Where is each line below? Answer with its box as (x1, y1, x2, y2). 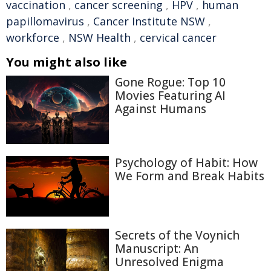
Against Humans (115, 101, 206, 117)
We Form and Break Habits (115, 168, 264, 184)
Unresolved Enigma (115, 253, 224, 270)
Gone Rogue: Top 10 (115, 74, 226, 90)
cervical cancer (140, 30, 217, 45)
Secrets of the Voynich (115, 227, 240, 243)
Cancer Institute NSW (93, 14, 205, 28)
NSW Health (68, 30, 131, 45)
